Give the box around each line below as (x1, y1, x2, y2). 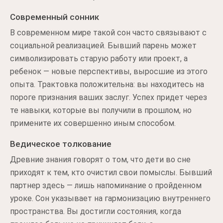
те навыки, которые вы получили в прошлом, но (10, 106, 192, 115)
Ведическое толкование (10, 139, 111, 149)
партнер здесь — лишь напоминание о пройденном (10, 181, 202, 190)
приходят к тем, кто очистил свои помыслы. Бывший (10, 168, 212, 177)
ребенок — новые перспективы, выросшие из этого (10, 67, 208, 76)
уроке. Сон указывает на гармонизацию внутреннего (10, 194, 211, 203)
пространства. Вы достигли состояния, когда (10, 207, 181, 216)
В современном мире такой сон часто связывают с (10, 28, 207, 37)
